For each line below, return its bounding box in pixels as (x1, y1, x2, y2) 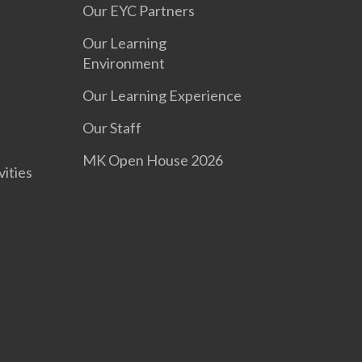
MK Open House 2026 (82, 150, 224, 169)
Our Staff (82, 118, 142, 137)
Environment (82, 53, 166, 72)
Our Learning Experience (82, 86, 242, 104)
